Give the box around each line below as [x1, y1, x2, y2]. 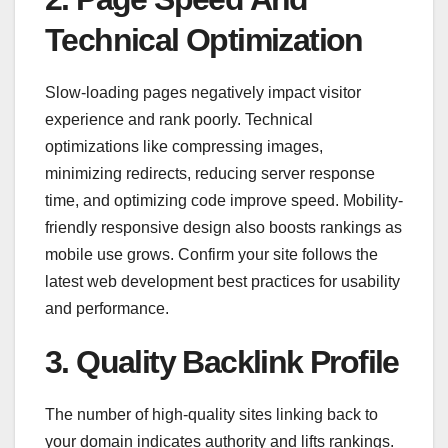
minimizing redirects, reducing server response [45, 164, 375, 182]
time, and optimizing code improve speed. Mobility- [45, 191, 403, 209]
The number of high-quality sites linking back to [45, 405, 378, 423]
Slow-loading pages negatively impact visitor [45, 83, 361, 101]
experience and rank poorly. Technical [45, 110, 313, 128]
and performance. [45, 299, 169, 317]
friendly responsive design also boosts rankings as [45, 218, 402, 236]
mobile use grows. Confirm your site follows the [45, 245, 378, 263]
